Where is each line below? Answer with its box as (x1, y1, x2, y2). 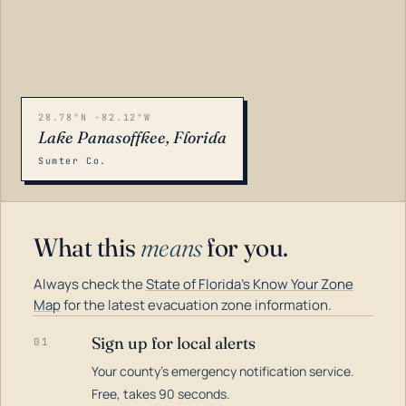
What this (34, 232, 140, 263)
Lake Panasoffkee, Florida (38, 127, 227, 148)
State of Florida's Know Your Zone (146, 275, 353, 294)
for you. (201, 232, 288, 263)
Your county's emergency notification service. (92, 362, 354, 380)
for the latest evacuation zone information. (61, 295, 332, 314)
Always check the (34, 275, 146, 294)
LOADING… (20, 364, 89, 377)
